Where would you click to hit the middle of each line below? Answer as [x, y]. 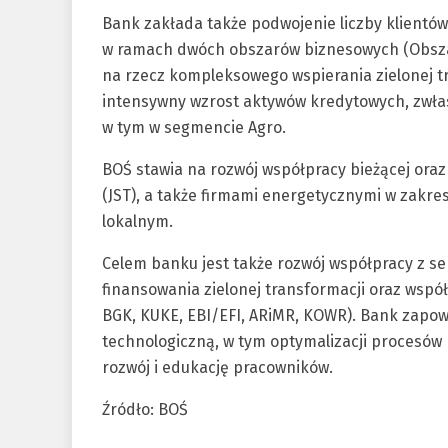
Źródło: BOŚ [145, 410]
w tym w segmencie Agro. [194, 128]
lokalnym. [137, 222]
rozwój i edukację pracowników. [217, 368]
